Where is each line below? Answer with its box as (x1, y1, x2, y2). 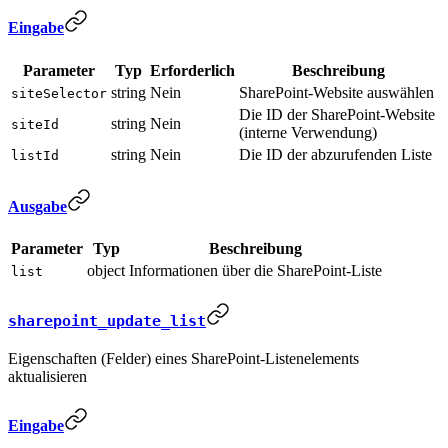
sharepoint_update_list (8, 311, 206, 330)
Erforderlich (150, 61, 235, 79)
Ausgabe (8, 197, 67, 215)
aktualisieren (8, 367, 87, 385)
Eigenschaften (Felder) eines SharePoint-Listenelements (8, 349, 359, 367)
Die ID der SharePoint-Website (239, 105, 435, 123)
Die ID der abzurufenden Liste (239, 145, 432, 163)
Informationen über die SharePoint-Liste (129, 262, 382, 280)
